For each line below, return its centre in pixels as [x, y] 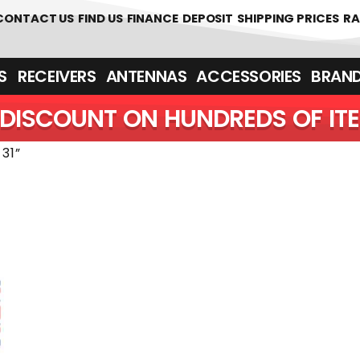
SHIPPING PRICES [288, 18]
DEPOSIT [208, 18]
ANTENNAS [146, 76]
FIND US [100, 18]
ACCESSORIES [249, 76]
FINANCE [152, 18]
